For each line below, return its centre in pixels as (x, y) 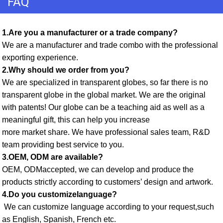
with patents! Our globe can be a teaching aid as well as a (103, 107)
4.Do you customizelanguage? (59, 194)
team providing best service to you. (64, 144)
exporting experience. (41, 57)
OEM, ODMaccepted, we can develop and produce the (98, 169)
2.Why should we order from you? (67, 70)
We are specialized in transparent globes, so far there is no (105, 82)
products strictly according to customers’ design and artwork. (109, 182)
